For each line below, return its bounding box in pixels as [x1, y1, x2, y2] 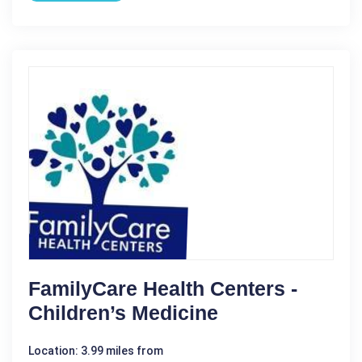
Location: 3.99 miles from [28, 344, 163, 357]
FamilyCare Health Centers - [28, 277, 297, 300]
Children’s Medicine [28, 301, 218, 324]
